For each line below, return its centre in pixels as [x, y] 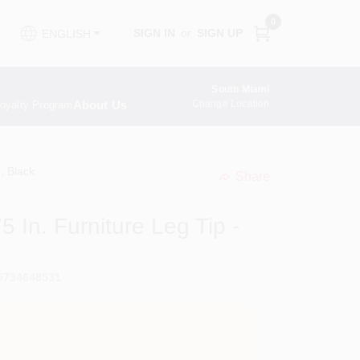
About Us [100, 105]
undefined [243, 191]
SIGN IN [154, 33]
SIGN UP [219, 33]
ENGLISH [66, 33]
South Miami [241, 89]
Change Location [231, 104]
